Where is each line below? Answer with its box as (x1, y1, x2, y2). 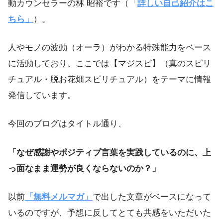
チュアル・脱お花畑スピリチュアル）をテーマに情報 (8, 75, 211, 85)
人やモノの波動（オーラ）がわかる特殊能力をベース (8, 43, 211, 53)
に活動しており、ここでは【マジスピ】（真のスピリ (8, 59, 211, 69)
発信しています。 (8, 91, 76, 101)
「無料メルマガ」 (25, 192, 93, 202)
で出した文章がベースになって (93, 192, 211, 202)
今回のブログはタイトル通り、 (8, 119, 126, 129)
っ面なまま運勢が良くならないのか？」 (8, 163, 160, 173)
